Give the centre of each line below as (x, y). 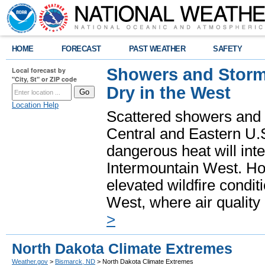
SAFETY (228, 49)
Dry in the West (169, 93)
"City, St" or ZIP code (44, 79)
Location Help (35, 105)
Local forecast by (39, 70)
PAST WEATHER (157, 49)
